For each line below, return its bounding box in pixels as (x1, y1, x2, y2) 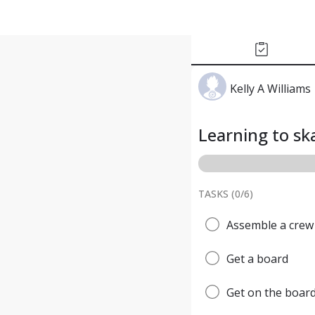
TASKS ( (198, 187, 235, 200)
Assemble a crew (226, 217, 314, 233)
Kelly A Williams (230, 81, 311, 96)
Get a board (226, 251, 288, 266)
